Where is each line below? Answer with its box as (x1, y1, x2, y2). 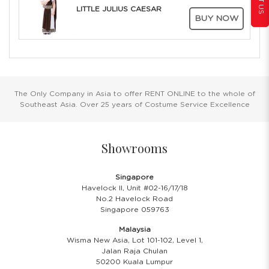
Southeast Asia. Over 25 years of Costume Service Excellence (19, 100, 250, 108)
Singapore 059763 (100, 205, 169, 213)
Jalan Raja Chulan (101, 247, 168, 255)
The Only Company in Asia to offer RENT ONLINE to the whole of (14, 89, 255, 97)
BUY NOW (195, 14, 238, 23)
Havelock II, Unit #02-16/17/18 (81, 184, 188, 192)
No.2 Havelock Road (96, 195, 173, 202)
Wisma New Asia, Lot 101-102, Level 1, (66, 236, 203, 244)
